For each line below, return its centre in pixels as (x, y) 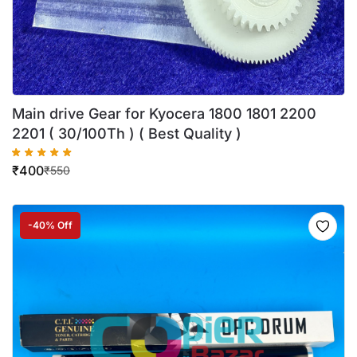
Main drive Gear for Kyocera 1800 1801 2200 (164, 113)
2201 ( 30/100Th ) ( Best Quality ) (127, 133)
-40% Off (50, 225)
